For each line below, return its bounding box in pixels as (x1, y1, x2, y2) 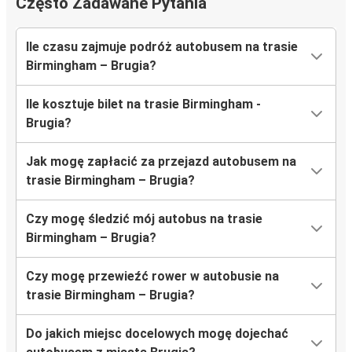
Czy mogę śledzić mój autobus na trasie (26, 211, 262, 227)
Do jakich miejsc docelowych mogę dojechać (26, 326, 288, 342)
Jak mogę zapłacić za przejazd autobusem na (26, 154, 296, 170)
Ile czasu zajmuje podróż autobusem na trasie (26, 39, 298, 55)
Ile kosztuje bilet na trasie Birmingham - (26, 97, 261, 112)
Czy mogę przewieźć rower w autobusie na (26, 269, 279, 284)
